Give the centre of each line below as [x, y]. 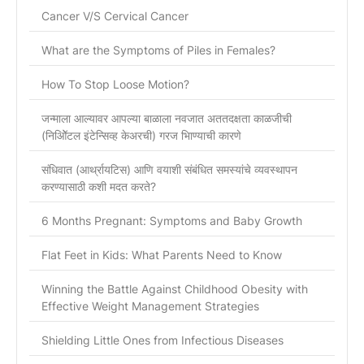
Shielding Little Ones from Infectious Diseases [162, 340]
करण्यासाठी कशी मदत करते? [99, 187]
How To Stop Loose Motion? [115, 84]
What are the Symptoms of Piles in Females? [158, 50]
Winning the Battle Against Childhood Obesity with [175, 289]
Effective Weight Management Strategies [150, 306]
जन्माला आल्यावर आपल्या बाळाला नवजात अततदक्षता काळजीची [167, 119]
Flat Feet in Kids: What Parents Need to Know [162, 255]
